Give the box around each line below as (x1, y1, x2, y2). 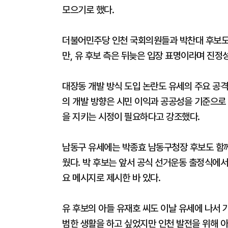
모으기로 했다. (62, 4, 114, 16)
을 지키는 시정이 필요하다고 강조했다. (62, 111, 200, 123)
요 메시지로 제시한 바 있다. (62, 172, 160, 184)
